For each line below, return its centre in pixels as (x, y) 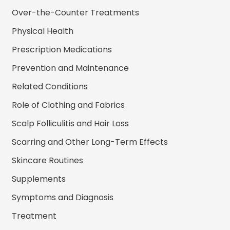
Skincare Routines (48, 160)
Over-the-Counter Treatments (76, 12)
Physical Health (43, 31)
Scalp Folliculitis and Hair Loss (71, 123)
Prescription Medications (62, 49)
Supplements (39, 179)
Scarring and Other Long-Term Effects (90, 142)
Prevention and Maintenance (71, 68)
